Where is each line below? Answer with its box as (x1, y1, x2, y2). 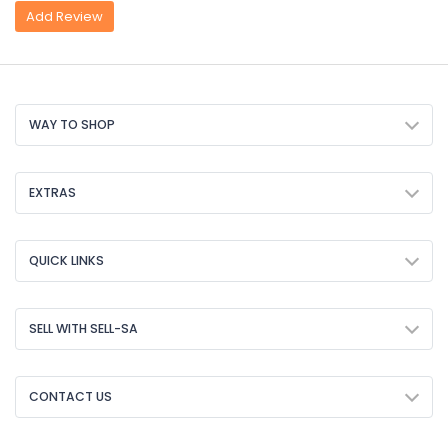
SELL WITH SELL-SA (29, 320, 138, 338)
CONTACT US (29, 388, 112, 406)
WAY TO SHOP (29, 116, 115, 134)
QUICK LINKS (29, 252, 104, 270)
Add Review (25, 6, 103, 26)
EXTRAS (29, 184, 76, 202)
